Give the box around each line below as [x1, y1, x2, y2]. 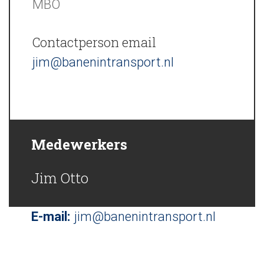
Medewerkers [31, 135, 127, 154]
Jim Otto [31, 169, 88, 187]
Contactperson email [32, 34, 156, 51]
